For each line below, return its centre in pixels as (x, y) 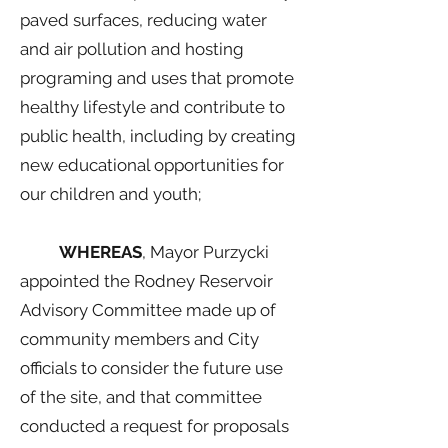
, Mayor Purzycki (205, 252)
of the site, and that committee (141, 397)
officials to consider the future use (151, 368)
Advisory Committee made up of (148, 310)
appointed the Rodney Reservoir (146, 281)
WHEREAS (81, 252)
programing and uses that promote (157, 78)
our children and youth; (110, 194)
